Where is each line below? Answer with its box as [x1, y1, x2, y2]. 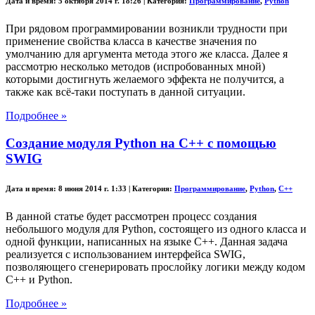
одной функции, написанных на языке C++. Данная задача [6, 236, 288, 248]
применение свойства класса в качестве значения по [6, 35, 257, 48]
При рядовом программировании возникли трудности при [6, 22, 288, 35]
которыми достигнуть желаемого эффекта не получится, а [6, 73, 284, 86]
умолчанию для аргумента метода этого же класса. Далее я [6, 48, 288, 60]
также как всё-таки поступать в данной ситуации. [6, 86, 245, 98]
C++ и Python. [6, 274, 72, 286]
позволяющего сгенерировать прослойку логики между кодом [6, 261, 305, 274]
